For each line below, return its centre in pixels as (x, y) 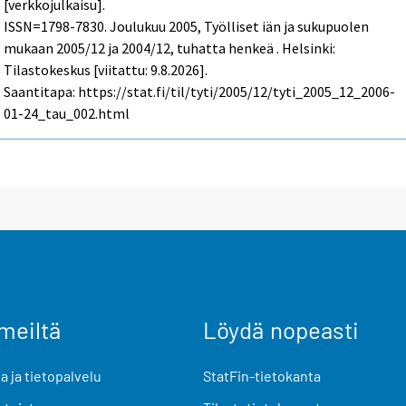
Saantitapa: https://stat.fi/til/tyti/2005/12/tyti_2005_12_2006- (200, 91)
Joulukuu (138, 26)
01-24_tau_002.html (67, 113)
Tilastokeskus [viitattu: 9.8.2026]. (106, 69)
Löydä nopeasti (281, 330)
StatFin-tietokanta (262, 376)
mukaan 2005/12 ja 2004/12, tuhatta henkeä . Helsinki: (170, 48)
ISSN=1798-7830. (57, 26)
